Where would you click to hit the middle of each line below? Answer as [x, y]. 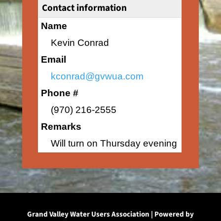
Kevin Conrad [80, 43]
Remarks [61, 127]
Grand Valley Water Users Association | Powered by [110, 214]
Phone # [59, 93]
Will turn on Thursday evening [114, 143]
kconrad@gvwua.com [97, 76]
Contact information [84, 8]
